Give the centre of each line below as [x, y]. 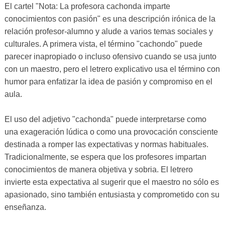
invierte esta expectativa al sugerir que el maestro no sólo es [111, 182]
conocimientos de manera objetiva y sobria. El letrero [98, 170]
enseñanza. [25, 207]
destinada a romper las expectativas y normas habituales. [106, 145]
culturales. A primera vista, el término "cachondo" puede [103, 44]
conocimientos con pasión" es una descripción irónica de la [110, 19]
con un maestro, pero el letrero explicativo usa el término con [112, 69]
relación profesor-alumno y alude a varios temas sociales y [108, 32]
